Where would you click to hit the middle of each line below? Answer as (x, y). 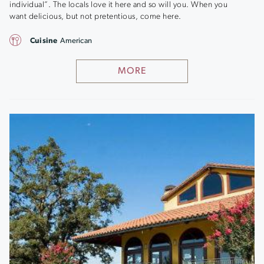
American (76, 41)
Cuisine (44, 41)
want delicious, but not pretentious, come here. (95, 16)
